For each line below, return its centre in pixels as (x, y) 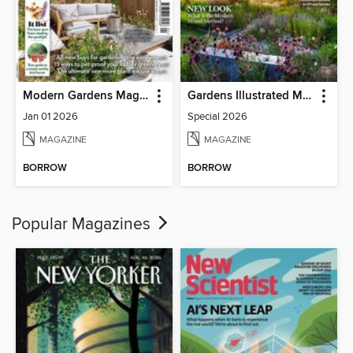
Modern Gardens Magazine (144, 96)
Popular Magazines (83, 224)
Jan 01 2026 (51, 116)
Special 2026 (217, 116)
